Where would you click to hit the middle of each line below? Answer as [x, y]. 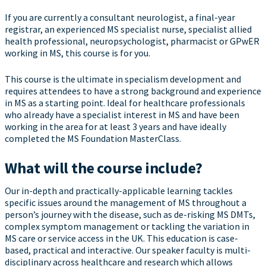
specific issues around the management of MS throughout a [126, 203]
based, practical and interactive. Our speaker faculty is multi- [128, 250]
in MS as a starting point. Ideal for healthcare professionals [125, 103]
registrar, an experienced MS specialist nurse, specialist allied [128, 29]
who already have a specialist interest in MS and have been [122, 115]
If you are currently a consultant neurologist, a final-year [120, 18]
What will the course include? [104, 168]
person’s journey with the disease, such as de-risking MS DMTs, [130, 215]
